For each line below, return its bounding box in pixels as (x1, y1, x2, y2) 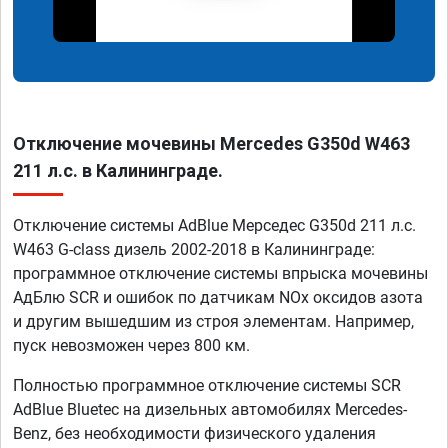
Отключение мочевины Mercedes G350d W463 (13, 133, 410, 155)
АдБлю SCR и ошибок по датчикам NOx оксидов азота (13, 288, 423, 308)
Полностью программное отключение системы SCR (13, 376, 401, 396)
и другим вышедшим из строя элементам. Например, (13, 312, 414, 332)
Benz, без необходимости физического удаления (13, 424, 376, 444)
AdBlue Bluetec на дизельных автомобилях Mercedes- (13, 400, 407, 420)
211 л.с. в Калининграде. (13, 160, 223, 182)
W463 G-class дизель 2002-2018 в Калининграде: (13, 240, 375, 260)
